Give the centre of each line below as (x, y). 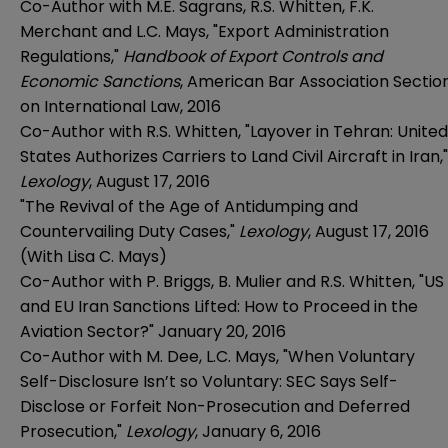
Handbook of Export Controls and (253, 56)
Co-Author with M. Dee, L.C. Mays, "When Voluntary (217, 356)
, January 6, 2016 (258, 431)
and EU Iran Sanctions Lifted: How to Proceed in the (219, 306)
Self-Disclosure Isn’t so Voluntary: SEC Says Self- (209, 381)
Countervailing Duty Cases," (129, 231)
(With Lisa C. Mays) (93, 256)
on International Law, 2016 (120, 106)
